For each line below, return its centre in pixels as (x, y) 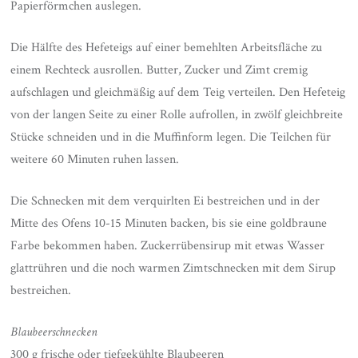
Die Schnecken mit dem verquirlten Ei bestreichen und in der (165, 201)
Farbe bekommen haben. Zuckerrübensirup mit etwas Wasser (168, 246)
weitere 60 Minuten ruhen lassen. (95, 160)
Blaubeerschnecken (54, 332)
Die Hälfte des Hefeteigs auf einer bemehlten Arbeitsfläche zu (167, 48)
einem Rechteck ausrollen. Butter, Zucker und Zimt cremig (159, 70)
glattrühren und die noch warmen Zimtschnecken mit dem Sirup (173, 268)
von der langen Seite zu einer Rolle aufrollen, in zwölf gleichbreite (177, 115)
